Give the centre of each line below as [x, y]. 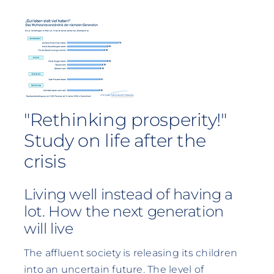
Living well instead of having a [128, 194]
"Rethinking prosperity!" [125, 119]
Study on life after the [115, 140]
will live [48, 229]
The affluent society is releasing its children [130, 253]
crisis [45, 161]
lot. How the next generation [124, 212]
